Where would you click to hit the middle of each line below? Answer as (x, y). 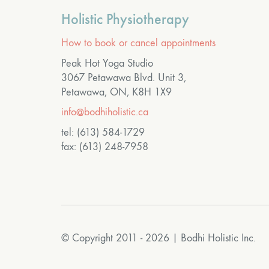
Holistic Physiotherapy (125, 19)
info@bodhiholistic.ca (105, 112)
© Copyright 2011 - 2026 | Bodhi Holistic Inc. (159, 238)
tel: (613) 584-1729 (103, 132)
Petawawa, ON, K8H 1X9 (116, 92)
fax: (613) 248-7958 (105, 147)
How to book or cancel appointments (138, 43)
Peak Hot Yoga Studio (107, 63)
